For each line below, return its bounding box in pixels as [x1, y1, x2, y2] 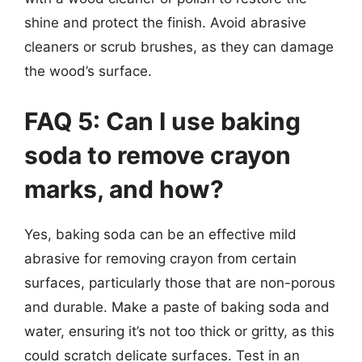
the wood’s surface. [24, 63, 152, 79]
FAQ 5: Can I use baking [24, 106, 301, 136]
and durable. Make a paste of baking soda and [24, 298, 330, 315]
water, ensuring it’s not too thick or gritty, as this [24, 322, 335, 339]
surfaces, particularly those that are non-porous [24, 274, 335, 291]
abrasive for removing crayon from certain [24, 250, 297, 267]
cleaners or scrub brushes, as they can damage [24, 39, 334, 55]
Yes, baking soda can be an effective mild [24, 225, 297, 242]
